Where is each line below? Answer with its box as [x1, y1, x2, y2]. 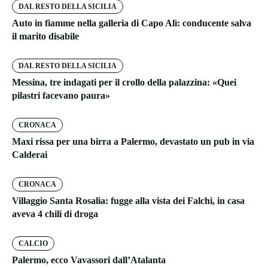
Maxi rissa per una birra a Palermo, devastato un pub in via [12, 136, 254, 147]
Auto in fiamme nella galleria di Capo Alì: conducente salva [12, 18, 251, 29]
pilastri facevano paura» [12, 90, 110, 101]
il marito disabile [12, 31, 79, 42]
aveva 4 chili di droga [12, 209, 98, 220]
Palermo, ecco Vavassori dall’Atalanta [12, 255, 166, 266]
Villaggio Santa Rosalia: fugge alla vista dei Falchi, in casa [12, 196, 245, 206]
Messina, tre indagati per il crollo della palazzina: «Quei [12, 77, 236, 88]
